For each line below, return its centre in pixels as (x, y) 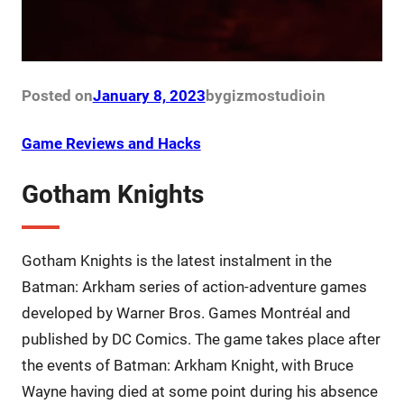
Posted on (57, 95)
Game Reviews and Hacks (111, 143)
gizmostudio (267, 95)
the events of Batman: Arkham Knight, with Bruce (187, 365)
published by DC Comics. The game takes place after (201, 339)
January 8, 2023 (149, 95)
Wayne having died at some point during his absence (199, 391)
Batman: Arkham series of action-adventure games (194, 286)
